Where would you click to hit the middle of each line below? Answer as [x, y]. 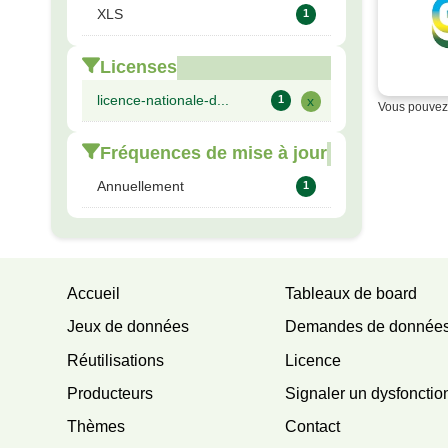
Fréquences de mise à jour [214, 153]
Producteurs [110, 393]
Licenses [139, 67]
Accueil [94, 294]
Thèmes [96, 427]
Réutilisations [116, 360]
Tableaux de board [351, 294]
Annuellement [141, 186]
